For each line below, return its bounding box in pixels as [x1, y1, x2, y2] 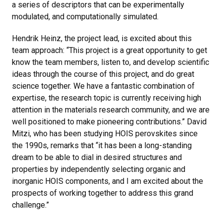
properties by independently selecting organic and [12, 164, 185, 174]
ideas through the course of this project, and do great [12, 69, 194, 79]
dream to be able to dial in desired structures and [12, 152, 182, 162]
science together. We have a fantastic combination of [12, 81, 195, 91]
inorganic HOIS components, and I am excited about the [12, 176, 203, 186]
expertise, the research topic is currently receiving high [12, 93, 201, 103]
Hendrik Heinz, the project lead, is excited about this [12, 33, 192, 43]
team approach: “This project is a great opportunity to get [12, 45, 207, 55]
